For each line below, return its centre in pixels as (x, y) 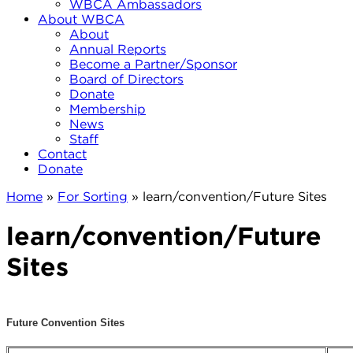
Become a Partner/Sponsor (153, 64)
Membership (108, 109)
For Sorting (93, 197)
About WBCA (81, 19)
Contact (62, 154)
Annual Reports (118, 49)
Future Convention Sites (65, 323)
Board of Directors (126, 79)
